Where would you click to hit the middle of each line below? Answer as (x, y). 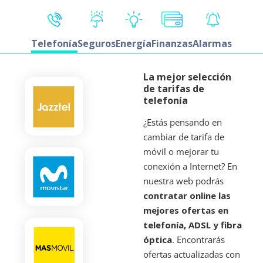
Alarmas (212, 43)
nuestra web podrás (183, 181)
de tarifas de (174, 88)
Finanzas (172, 43)
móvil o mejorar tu (181, 151)
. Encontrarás (198, 239)
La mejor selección (187, 77)
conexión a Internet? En (190, 166)
